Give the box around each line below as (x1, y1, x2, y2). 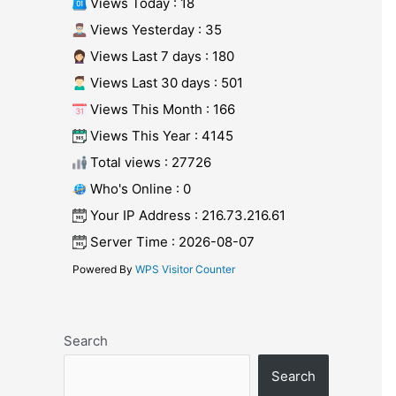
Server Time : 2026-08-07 (87, 232, 255, 250)
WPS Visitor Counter (135, 262, 235, 276)
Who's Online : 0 (87, 179, 191, 197)
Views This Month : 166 (87, 100, 235, 118)
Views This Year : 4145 (87, 126, 233, 144)
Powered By (72, 262, 135, 276)
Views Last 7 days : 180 (87, 47, 234, 65)
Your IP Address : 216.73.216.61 (87, 206, 286, 224)
